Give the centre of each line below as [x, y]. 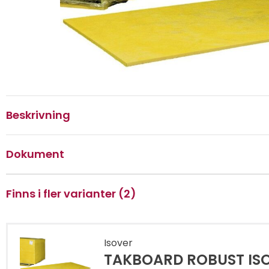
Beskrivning [38, 115]
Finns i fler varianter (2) [71, 193]
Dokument [35, 154]
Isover [118, 243]
